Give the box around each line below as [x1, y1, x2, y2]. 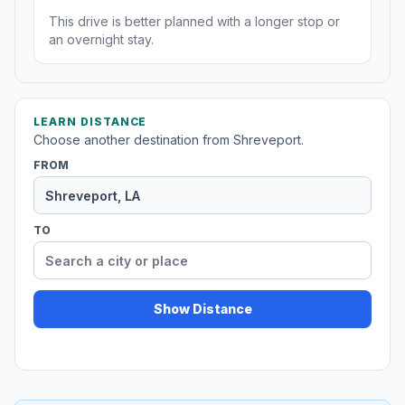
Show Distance [153, 301, 252, 317]
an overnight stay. [49, 32, 154, 48]
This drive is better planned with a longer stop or [49, 14, 340, 30]
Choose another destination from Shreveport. [33, 132, 304, 148]
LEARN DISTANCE [33, 115, 147, 129]
